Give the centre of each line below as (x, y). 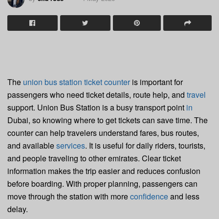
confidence (149, 197)
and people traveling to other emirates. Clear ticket (94, 158)
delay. (18, 209)
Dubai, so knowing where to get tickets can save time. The (108, 120)
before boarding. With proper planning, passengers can (102, 184)
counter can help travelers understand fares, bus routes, (103, 133)
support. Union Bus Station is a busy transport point (97, 108)
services (71, 146)
